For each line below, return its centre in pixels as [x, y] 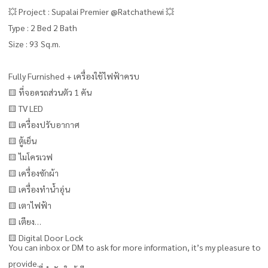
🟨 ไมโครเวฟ [31, 156]
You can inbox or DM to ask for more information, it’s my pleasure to [135, 247]
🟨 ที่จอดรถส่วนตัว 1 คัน [50, 92]
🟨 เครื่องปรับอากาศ [44, 124]
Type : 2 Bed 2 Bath [43, 27]
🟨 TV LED [26, 108]
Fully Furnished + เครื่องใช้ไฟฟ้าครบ [74, 76]
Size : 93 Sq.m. [34, 43]
